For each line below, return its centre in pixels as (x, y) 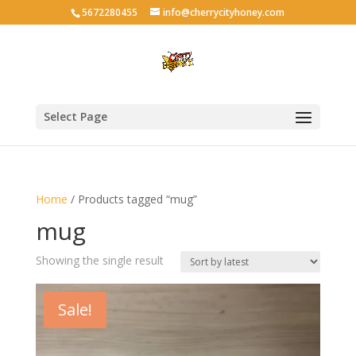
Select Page (75, 116)
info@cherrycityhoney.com (224, 12)
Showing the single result (99, 260)
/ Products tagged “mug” (132, 199)
